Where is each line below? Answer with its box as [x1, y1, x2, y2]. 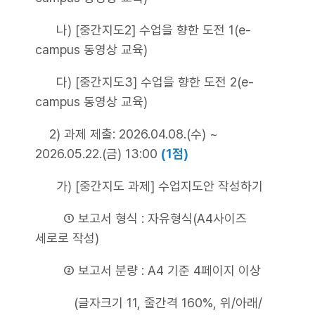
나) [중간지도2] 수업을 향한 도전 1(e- [35, 22, 251, 37]
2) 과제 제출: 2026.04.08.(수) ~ [35, 127, 218, 141]
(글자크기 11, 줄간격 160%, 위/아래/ [35, 295, 262, 310]
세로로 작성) [35, 231, 99, 245]
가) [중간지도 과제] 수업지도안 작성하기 [35, 179, 263, 193]
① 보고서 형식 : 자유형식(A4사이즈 [35, 211, 247, 226]
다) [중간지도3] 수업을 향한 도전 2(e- [35, 75, 254, 89]
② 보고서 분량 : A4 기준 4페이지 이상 [35, 263, 261, 278]
